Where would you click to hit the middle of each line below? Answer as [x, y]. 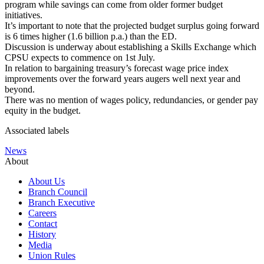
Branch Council [58, 192]
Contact [43, 223]
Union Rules [52, 255]
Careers [42, 213]
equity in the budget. [43, 110]
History [42, 234]
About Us [47, 181]
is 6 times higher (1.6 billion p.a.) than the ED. [92, 36]
